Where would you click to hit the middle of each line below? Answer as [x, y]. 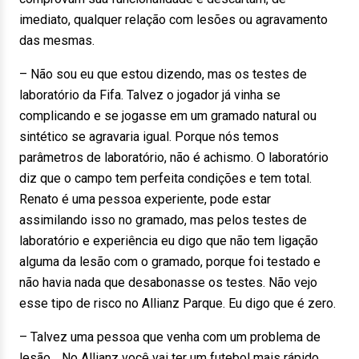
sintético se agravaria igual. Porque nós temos [149, 137]
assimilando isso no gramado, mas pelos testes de [163, 220]
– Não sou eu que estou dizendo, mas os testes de [163, 74]
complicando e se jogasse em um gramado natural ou [168, 116]
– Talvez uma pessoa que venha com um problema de [170, 337]
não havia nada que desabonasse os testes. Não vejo [168, 282]
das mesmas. [57, 40]
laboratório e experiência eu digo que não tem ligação [169, 241]
